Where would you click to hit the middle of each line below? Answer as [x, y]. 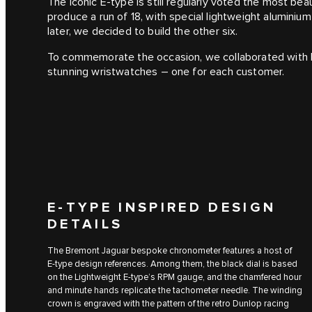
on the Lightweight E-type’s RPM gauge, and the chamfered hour [174, 277]
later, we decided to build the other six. [143, 31]
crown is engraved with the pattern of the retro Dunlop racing [168, 303]
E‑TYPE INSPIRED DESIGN [162, 208]
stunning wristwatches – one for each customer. [166, 72]
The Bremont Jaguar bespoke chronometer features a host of [170, 250]
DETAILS [85, 225]
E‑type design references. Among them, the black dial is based [172, 264]
